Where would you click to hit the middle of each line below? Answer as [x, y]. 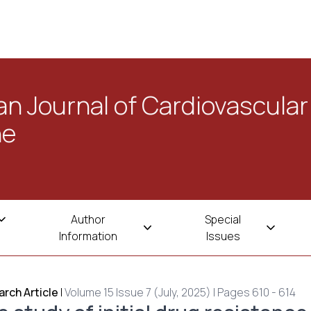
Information [89, 236]
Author [89, 219]
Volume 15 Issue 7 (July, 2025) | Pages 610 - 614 [180, 292]
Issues [223, 236]
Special [223, 219]
